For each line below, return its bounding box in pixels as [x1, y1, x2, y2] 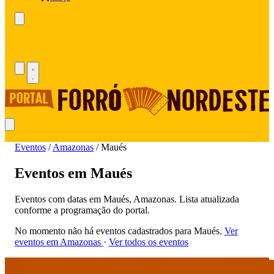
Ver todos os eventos [109, 237, 188, 248]
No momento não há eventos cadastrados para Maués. [15, 226, 224, 237]
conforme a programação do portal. [15, 205, 150, 216]
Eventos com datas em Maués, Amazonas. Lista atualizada [15, 194, 239, 205]
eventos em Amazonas [15, 237, 103, 248]
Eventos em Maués [15, 165, 132, 182]
